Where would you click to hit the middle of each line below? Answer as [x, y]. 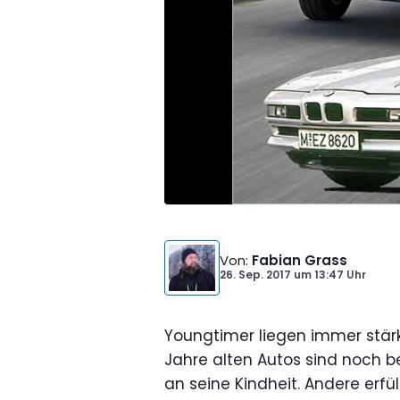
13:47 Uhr [339, 275]
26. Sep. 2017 [255, 275]
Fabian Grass [300, 260]
